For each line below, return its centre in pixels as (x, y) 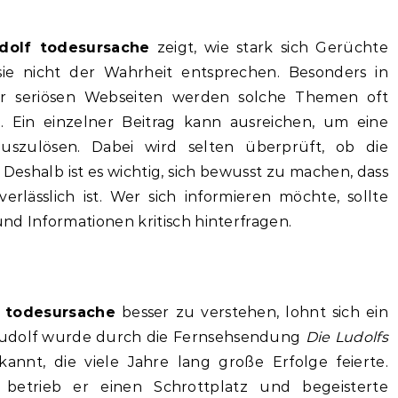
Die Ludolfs (346, 337)
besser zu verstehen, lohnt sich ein (252, 312)
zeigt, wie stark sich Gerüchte (269, 47)
